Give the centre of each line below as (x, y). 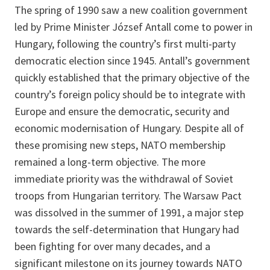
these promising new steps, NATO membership (120, 145)
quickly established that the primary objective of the (132, 77)
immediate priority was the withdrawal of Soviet (124, 178)
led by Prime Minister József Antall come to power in (133, 27)
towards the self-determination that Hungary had (127, 229)
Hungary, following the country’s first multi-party (125, 43)
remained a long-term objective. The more (110, 162)
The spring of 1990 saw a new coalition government (131, 10)
